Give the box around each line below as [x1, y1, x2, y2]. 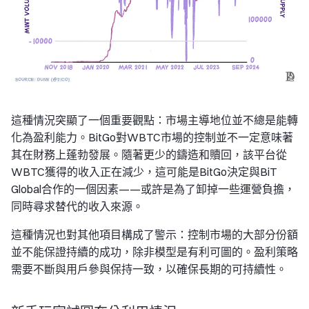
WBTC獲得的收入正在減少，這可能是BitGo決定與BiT [11, 165, 277, 179]
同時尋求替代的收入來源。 [11, 199, 143, 213]
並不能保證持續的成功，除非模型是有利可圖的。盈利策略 [11, 245, 298, 259]
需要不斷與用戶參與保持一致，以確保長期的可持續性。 [11, 262, 287, 276]
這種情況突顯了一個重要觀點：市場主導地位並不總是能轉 [11, 113, 298, 127]
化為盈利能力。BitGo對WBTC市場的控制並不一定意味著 [11, 130, 293, 144]
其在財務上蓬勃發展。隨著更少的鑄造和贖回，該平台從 [11, 148, 287, 161]
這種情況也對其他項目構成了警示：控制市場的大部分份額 [11, 228, 298, 241]
